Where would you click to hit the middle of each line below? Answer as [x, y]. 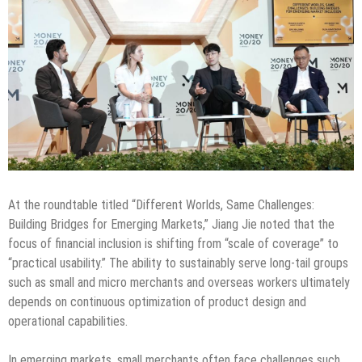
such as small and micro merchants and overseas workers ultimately [179, 283]
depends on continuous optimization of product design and [157, 302]
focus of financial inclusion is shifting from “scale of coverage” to [173, 244]
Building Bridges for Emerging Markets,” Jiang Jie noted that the [171, 225]
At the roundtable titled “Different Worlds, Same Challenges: [161, 205]
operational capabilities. [68, 322]
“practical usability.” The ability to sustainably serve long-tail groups [178, 263]
